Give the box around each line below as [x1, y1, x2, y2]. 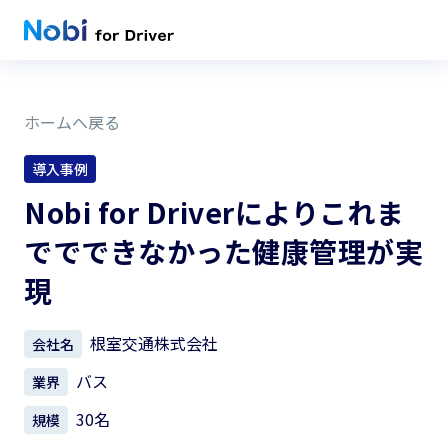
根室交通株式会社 [90, 331, 218, 355]
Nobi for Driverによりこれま [24, 192, 405, 232]
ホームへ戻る [24, 110, 120, 134]
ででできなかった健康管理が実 [24, 231, 423, 271]
